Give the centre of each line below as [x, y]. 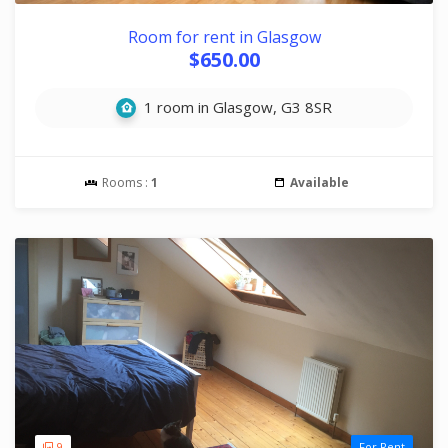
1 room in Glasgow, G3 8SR [236, 107]
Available [319, 182]
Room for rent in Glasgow [224, 37]
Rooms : [125, 182]
